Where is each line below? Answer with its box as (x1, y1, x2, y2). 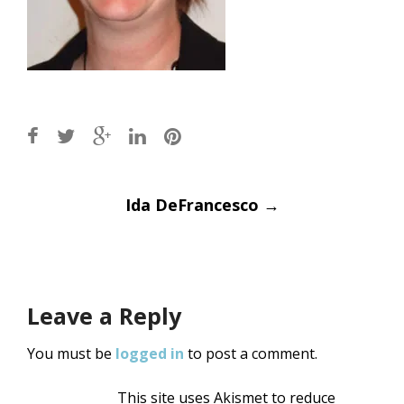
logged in (115, 344, 184, 364)
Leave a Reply (27, 300, 181, 332)
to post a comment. (184, 344, 317, 364)
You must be (27, 344, 115, 364)
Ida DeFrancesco (124, 194, 263, 216)
